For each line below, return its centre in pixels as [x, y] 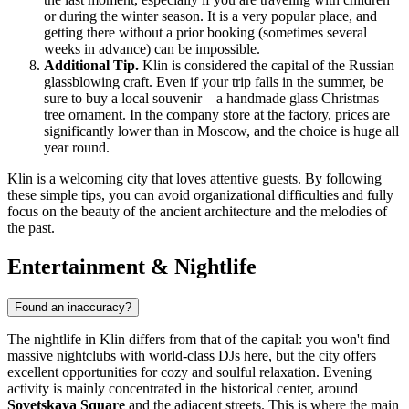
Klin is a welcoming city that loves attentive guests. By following [194, 179]
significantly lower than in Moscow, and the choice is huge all [221, 131]
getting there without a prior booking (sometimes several [205, 33]
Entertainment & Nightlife [132, 266]
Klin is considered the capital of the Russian [267, 66]
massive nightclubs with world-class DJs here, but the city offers [192, 355]
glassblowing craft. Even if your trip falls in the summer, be [214, 82]
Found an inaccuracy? [73, 307]
